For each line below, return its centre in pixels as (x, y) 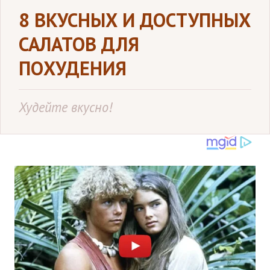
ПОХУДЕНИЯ (73, 68)
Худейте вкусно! (65, 107)
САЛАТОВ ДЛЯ (79, 44)
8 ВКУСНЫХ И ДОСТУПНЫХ (135, 20)
